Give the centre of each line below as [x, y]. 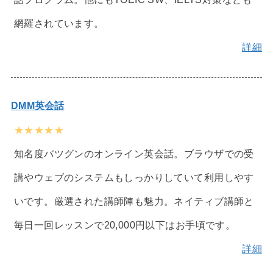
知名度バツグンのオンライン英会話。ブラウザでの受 [134, 153]
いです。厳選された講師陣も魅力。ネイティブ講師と [134, 201]
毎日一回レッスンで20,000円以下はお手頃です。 [125, 225]
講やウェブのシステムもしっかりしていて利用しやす [134, 177]
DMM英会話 [37, 105]
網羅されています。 [59, 23]
